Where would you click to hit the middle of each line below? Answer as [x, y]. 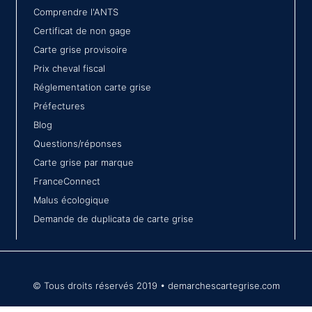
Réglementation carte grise [92, 87]
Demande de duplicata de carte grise [114, 219]
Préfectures [59, 106]
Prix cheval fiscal [69, 68]
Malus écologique [71, 200]
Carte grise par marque [84, 162]
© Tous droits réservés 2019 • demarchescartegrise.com [156, 286]
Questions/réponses [78, 143]
